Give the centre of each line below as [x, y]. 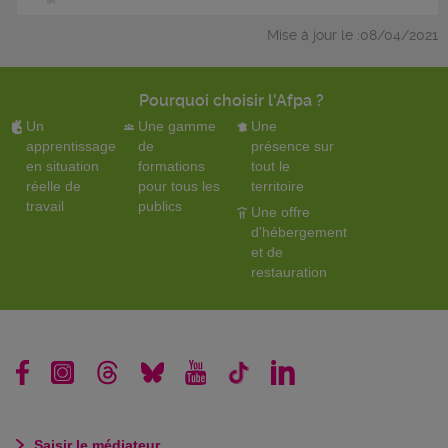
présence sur [292, 145]
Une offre [280, 211]
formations [172, 165]
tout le [270, 165]
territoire [277, 185]
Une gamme [177, 125]
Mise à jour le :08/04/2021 [352, 34]
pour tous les [179, 185]
